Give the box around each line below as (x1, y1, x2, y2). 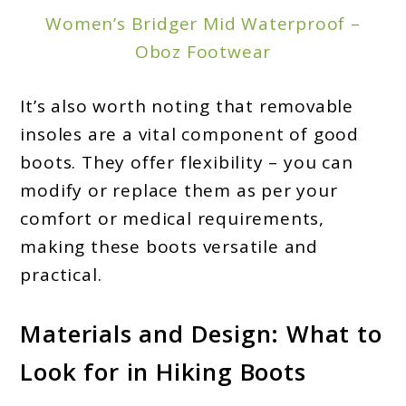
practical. (20, 262, 102, 286)
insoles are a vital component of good (20, 121, 360, 146)
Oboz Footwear (134, 40, 272, 64)
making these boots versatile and (20, 234, 319, 258)
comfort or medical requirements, (20, 206, 325, 230)
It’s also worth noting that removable (20, 93, 354, 118)
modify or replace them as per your (20, 178, 338, 202)
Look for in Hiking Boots (20, 355, 306, 389)
